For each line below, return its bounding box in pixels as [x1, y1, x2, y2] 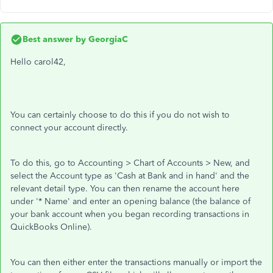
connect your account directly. [10, 122, 130, 133]
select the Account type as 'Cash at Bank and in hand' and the [10, 171, 249, 181]
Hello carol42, [10, 57, 68, 67]
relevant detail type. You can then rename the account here [10, 183, 239, 194]
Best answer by [23, 34, 86, 44]
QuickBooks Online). [10, 222, 92, 232]
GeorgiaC [86, 34, 128, 44]
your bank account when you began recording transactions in [10, 209, 249, 219]
